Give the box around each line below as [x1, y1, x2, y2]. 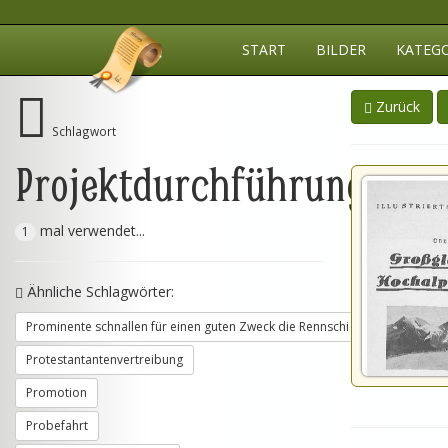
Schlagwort [52, 123, 116, 139]
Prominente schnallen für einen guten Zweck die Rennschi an [26, 318, 366, 335]
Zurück [372, 97, 420, 116]
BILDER [316, 40, 366, 59]
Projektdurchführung [15, 153, 366, 213]
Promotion [26, 384, 87, 401]
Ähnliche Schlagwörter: [23, 282, 174, 301]
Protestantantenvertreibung [26, 351, 183, 368]
